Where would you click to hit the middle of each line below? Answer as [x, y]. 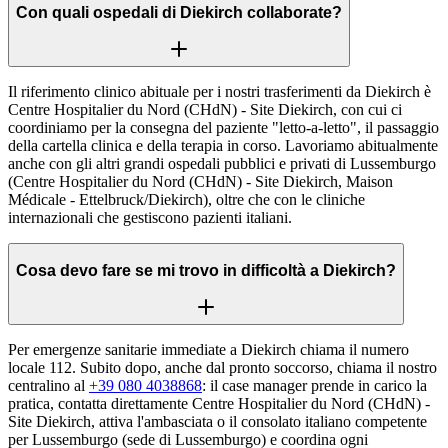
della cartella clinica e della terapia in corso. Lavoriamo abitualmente [223, 146]
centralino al [48, 386]
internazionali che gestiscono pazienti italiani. [150, 218]
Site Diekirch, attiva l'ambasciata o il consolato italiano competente [217, 422]
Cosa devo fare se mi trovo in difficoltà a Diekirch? [206, 270]
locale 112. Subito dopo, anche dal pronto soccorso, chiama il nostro [222, 368]
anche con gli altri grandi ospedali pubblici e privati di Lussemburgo [222, 164]
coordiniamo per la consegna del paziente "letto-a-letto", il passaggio [223, 128]
